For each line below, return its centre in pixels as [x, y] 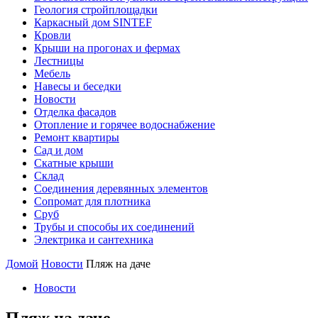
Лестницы [59, 61]
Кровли [53, 35]
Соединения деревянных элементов [121, 188]
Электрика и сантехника [94, 240]
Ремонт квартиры [77, 137]
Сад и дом [59, 150]
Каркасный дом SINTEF [93, 22]
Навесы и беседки [78, 86]
